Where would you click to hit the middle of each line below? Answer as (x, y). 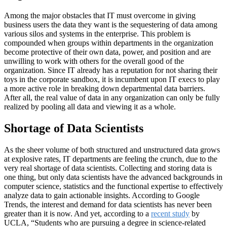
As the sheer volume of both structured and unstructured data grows (112, 150)
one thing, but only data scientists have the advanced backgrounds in (113, 177)
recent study (170, 214)
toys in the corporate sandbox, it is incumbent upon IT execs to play (112, 80)
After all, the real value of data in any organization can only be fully (112, 98)
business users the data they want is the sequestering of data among (111, 25)
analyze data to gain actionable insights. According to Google (102, 196)
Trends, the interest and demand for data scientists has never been (108, 205)
